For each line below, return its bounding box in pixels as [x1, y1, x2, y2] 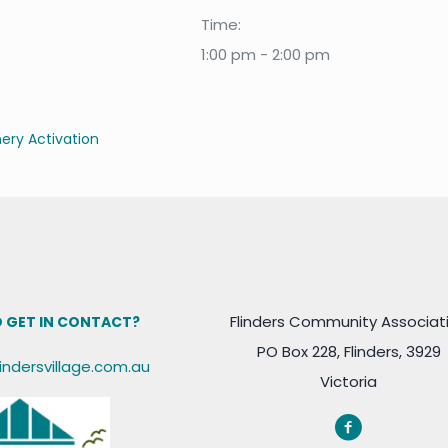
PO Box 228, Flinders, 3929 [256, 341, 441, 362]
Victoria [320, 371, 378, 392]
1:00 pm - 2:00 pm [201, 44, 331, 65]
